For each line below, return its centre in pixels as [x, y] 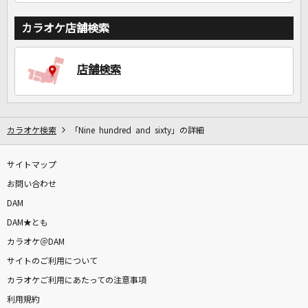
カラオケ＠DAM [36, 242]
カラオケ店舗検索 [65, 29]
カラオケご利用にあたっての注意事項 [77, 281]
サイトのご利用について [52, 262]
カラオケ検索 [32, 131]
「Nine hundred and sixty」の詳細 [137, 131]
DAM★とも [27, 223]
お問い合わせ [32, 185]
